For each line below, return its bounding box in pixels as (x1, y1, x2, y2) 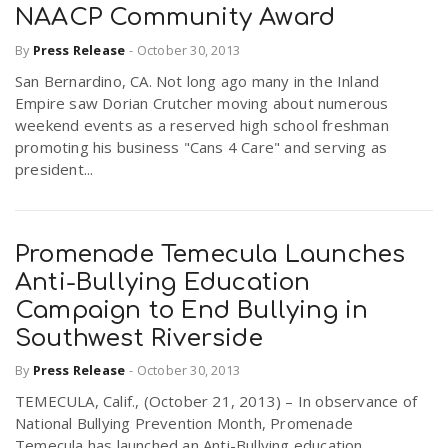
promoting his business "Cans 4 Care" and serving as (15, 136, 388, 157)
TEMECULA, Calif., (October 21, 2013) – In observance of (15, 391, 418, 411)
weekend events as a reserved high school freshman (15, 114, 389, 135)
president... (15, 158, 94, 179)
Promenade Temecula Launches (15, 240, 406, 268)
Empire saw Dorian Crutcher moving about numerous (15, 92, 389, 113)
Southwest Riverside (15, 324, 263, 352)
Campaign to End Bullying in (15, 296, 369, 324)
